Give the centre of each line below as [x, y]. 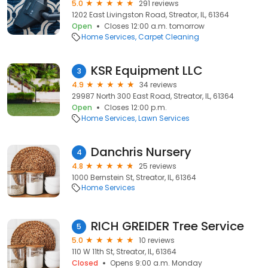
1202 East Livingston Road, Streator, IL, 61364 [150, 15]
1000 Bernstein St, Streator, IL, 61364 [134, 177]
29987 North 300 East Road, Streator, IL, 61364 [153, 96]
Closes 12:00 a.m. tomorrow [154, 26]
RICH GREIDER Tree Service [167, 226]
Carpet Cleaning [169, 37]
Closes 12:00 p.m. [135, 107]
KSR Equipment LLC [147, 71]
